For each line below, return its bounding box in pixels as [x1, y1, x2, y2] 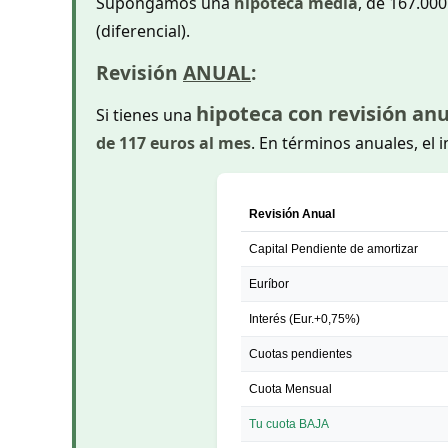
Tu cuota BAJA [248, 416, 329, 431]
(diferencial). [96, 20, 190, 43]
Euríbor [248, 276, 289, 291]
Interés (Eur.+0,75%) [248, 311, 360, 326]
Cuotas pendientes [248, 346, 352, 361]
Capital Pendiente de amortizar [248, 241, 418, 256]
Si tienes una [96, 103, 196, 126]
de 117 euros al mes [96, 131, 251, 154]
